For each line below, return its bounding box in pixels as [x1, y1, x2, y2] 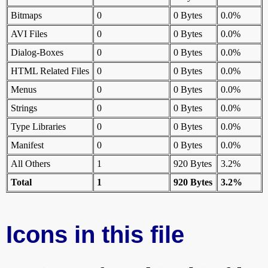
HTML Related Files [11, 66, 89, 77]
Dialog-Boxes [11, 47, 63, 58]
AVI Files [11, 29, 47, 39]
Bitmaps [11, 10, 42, 21]
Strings [11, 103, 37, 114]
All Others [11, 159, 50, 169]
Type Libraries [11, 121, 66, 132]
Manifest [11, 140, 44, 151]
